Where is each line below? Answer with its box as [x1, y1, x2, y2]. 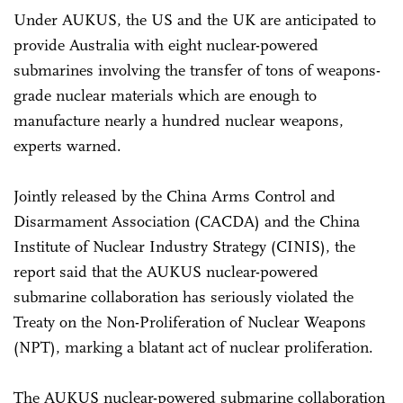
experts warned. [13, 135, 121, 156]
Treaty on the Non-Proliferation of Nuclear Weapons [13, 311, 366, 332]
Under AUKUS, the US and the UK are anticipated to [13, 9, 376, 30]
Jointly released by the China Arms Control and [13, 185, 336, 206]
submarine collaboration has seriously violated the [13, 286, 354, 307]
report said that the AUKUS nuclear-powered [13, 261, 318, 282]
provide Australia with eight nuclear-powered [13, 34, 318, 55]
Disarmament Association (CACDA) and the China [13, 210, 360, 231]
